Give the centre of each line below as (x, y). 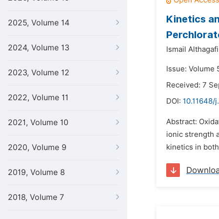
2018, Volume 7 (36, 197)
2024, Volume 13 (39, 48)
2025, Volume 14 (39, 23)
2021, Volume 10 (38, 122)
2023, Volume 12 (39, 73)
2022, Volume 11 (38, 98)
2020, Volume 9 (37, 147)
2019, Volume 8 (36, 172)
